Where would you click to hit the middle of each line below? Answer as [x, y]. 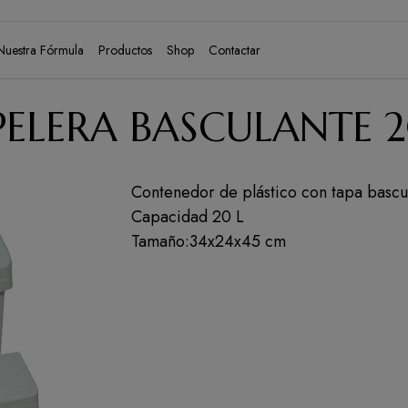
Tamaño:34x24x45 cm [209, 241]
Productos [125, 50]
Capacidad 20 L [188, 217]
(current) [173, 49]
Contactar [235, 50]
